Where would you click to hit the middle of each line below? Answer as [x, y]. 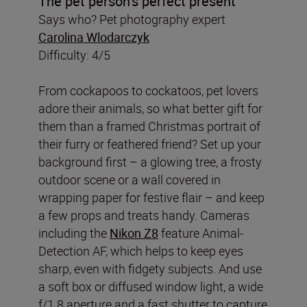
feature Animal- [201, 233]
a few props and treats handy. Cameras [144, 215]
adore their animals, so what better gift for [150, 108]
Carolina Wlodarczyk [94, 37]
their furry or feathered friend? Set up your [150, 144]
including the [74, 233]
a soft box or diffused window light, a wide [151, 286]
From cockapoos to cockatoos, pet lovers [148, 90]
